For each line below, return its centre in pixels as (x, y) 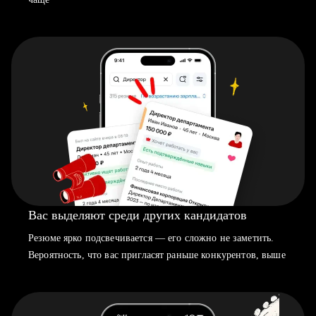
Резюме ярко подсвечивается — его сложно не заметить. (151, 238)
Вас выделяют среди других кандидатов (138, 215)
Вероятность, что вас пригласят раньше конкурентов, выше (157, 255)
